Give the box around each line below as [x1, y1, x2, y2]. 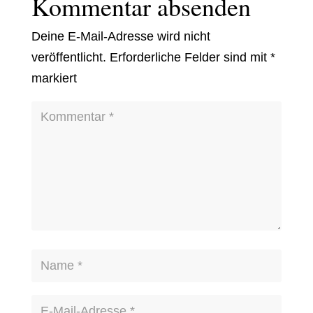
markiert [31, 71, 77, 85]
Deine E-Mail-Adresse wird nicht [31, 29, 210, 43]
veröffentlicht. [31, 50, 106, 64]
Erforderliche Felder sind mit [109, 50, 270, 64]
